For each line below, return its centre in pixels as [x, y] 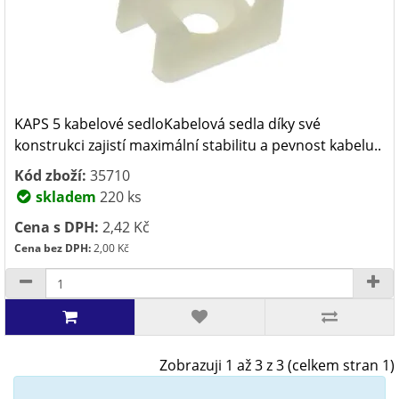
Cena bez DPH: [53, 248]
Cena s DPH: [57, 227]
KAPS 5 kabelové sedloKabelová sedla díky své [167, 124]
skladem [64, 197]
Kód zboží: [50, 175]
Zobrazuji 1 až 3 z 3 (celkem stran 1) [277, 365]
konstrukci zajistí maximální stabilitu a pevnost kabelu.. [198, 145]
